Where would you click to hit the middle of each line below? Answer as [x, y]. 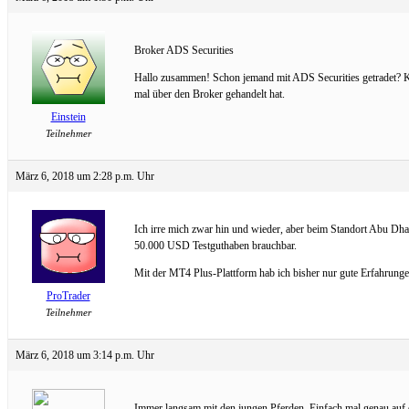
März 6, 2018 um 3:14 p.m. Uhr [85, 355]
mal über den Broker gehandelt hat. [210, 94]
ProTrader [68, 295]
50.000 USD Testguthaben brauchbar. [215, 245]
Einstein [68, 116]
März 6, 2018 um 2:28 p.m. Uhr [85, 176]
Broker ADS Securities [184, 50]
